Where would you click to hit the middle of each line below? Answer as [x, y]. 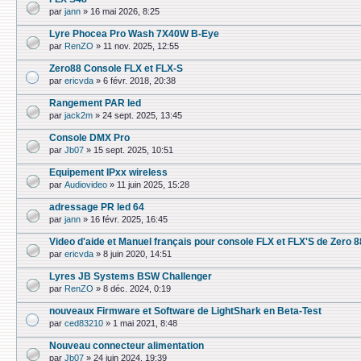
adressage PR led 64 [97, 207]
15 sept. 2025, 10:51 [133, 150]
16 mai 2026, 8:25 [125, 12]
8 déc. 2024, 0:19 [137, 289]
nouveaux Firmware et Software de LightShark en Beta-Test [185, 311]
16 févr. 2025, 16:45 [129, 220]
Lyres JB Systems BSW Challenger [131, 276]
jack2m [79, 116]
